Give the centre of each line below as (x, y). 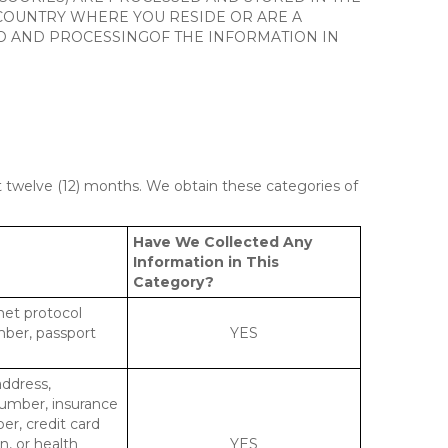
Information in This (206, 262)
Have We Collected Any (222, 242)
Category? (173, 282)
